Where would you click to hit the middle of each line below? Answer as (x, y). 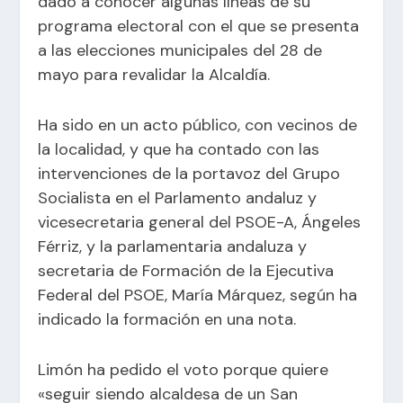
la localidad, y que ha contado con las (179, 149)
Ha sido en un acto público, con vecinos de (198, 125)
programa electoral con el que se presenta (199, 26)
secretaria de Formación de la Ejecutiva (186, 270)
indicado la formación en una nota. (167, 319)
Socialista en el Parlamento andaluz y (178, 197)
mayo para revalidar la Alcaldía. (154, 74)
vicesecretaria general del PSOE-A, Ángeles (200, 222)
